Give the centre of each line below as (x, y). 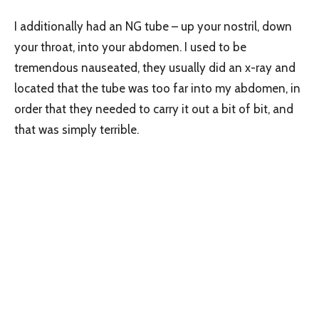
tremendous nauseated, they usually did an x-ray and (155, 67)
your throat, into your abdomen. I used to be (130, 47)
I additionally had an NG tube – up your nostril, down (153, 26)
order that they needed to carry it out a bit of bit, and (154, 109)
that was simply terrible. (77, 129)
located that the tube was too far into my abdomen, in (157, 88)
